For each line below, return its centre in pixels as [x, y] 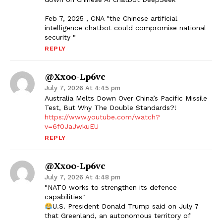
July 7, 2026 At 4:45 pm [83, 88]
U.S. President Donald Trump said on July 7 [125, 206]
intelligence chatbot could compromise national [125, 28]
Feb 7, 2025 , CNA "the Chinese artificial [111, 19]
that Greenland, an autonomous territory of [117, 216]
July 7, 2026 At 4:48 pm [83, 177]
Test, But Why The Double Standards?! [111, 108]
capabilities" [65, 197]
